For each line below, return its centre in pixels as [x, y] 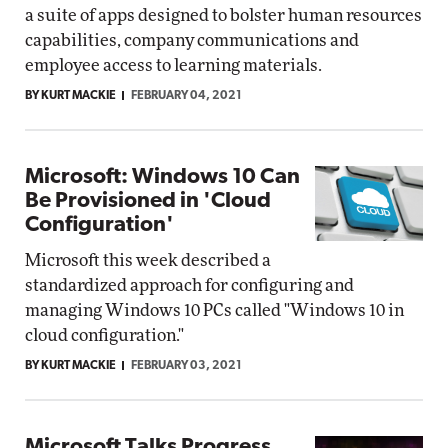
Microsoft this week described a [148, 260]
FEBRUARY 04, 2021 [186, 96]
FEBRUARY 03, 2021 [186, 366]
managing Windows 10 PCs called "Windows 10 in [214, 310]
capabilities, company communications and [192, 40]
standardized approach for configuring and [189, 285]
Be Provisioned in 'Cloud [148, 201]
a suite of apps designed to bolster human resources [223, 15]
